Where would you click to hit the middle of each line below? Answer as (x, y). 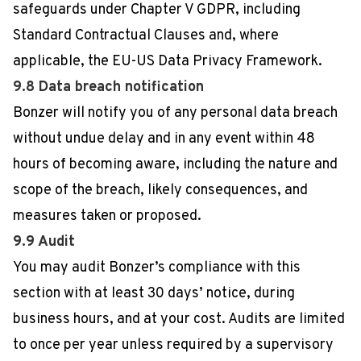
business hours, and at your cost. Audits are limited (179, 320)
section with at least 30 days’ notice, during (154, 294)
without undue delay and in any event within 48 (164, 139)
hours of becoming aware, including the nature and (175, 165)
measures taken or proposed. (107, 216)
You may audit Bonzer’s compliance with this (157, 268)
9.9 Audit (44, 242)
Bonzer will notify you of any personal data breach (175, 113)
